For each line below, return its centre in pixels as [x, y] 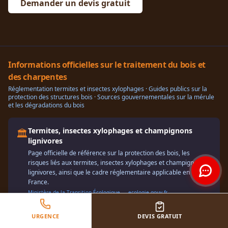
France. [38, 182]
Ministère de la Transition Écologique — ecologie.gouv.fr [98, 192]
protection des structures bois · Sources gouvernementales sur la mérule [111, 97]
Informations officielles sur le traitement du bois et [107, 64]
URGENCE [45, 216]
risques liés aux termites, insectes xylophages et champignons [116, 162]
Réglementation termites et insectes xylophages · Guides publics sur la [108, 89]
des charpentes [38, 77]
